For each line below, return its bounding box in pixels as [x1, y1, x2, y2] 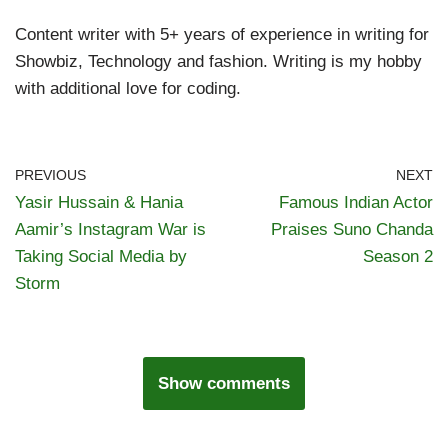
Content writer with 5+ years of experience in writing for [15, 25, 429, 44]
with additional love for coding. [15, 79, 241, 98]
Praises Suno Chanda [271, 220, 433, 239]
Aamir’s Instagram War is [15, 220, 206, 239]
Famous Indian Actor [279, 193, 433, 212]
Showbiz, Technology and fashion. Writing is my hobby [15, 52, 422, 71]
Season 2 [363, 247, 433, 266]
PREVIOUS [15, 168, 86, 183]
